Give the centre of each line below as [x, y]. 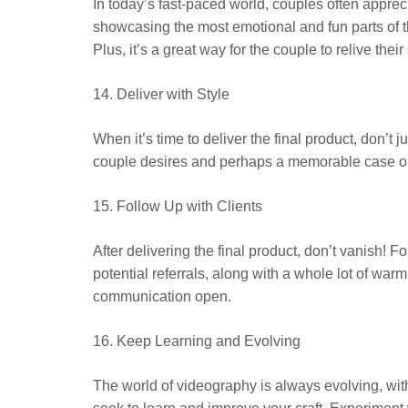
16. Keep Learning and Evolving [197, 341]
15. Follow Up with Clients [178, 206]
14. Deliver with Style [161, 94]
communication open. [162, 296]
